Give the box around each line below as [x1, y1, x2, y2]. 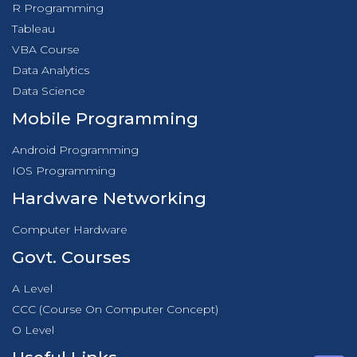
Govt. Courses [12, 247, 131, 268]
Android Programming [12, 143, 139, 158]
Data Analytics [12, 63, 89, 78]
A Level [12, 281, 53, 296]
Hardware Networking [12, 188, 206, 209]
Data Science [12, 84, 85, 99]
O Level [12, 323, 54, 338]
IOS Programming [12, 163, 116, 178]
